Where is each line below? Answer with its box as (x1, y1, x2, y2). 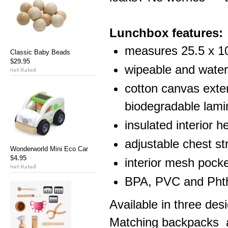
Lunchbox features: (109, 26, 223, 40)
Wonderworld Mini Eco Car (10, 145, 88, 153)
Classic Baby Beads (10, 48, 70, 56)
